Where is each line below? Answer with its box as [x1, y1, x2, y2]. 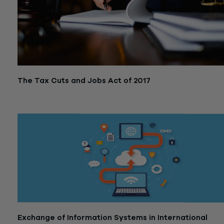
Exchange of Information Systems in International [17, 214, 207, 222]
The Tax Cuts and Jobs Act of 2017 [17, 76, 150, 84]
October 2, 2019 [17, 97, 73, 105]
